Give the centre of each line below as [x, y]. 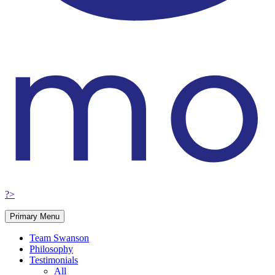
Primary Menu [35, 217]
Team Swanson [59, 238]
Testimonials [54, 260]
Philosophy [51, 249]
